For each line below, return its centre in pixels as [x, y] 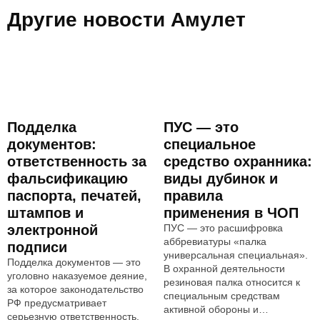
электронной [52, 230]
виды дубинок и [221, 179]
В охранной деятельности [224, 269]
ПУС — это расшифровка [223, 228]
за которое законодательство [75, 289]
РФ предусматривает [57, 303]
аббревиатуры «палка [215, 241]
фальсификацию [67, 179]
